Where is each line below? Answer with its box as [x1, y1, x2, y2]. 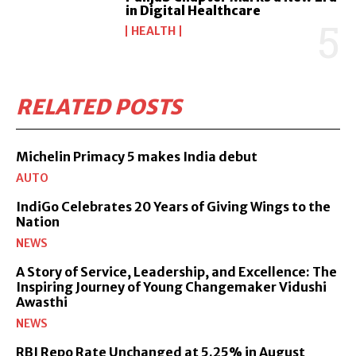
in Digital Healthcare [126, 2, 261, 19]
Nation [16, 213, 60, 230]
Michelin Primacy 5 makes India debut [16, 148, 257, 164]
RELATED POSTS [16, 93, 182, 120]
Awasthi [16, 293, 68, 310]
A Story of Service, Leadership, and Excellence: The [16, 263, 337, 280]
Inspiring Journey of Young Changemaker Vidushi [16, 278, 327, 295]
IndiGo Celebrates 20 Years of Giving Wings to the [16, 198, 331, 215]
